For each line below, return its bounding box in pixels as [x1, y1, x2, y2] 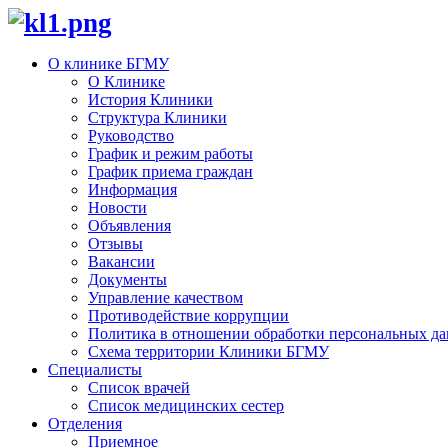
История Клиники [88, 91, 213, 108]
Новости [88, 199, 147, 216]
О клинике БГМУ [48, 55, 169, 72]
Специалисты [48, 361, 142, 378]
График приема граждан [88, 163, 253, 180]
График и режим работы [88, 145, 253, 162]
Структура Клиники [88, 109, 227, 126]
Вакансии [88, 253, 155, 270]
